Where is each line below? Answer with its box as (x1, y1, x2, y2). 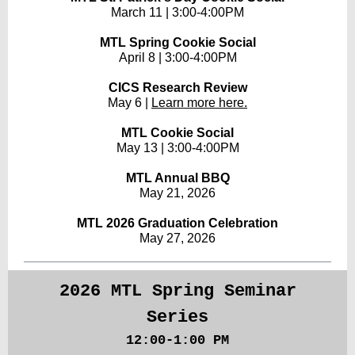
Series (147, 307, 208, 327)
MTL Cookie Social (121, 126, 234, 139)
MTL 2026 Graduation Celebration (77, 216, 278, 230)
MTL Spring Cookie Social (99, 36, 256, 49)
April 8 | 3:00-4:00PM (118, 51, 237, 64)
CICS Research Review (108, 81, 247, 94)
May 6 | (108, 96, 151, 109)
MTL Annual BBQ (125, 171, 230, 185)
